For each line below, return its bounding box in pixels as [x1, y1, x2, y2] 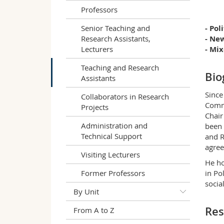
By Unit [73, 186, 99, 196]
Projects [81, 101, 108, 112]
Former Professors [81, 167, 145, 178]
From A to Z [73, 204, 114, 215]
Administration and [81, 120, 147, 130]
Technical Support [81, 130, 142, 141]
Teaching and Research [81, 62, 159, 72]
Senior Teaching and [81, 22, 150, 33]
